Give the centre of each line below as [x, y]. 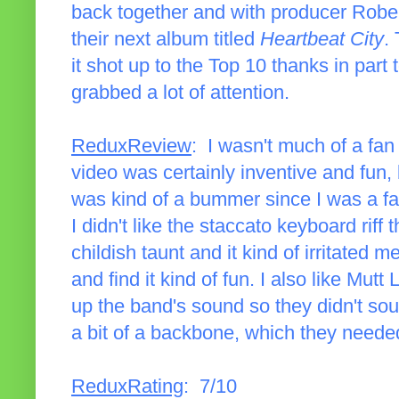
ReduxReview [131, 147]
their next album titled [166, 40]
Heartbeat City [322, 40]
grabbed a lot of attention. [180, 93]
